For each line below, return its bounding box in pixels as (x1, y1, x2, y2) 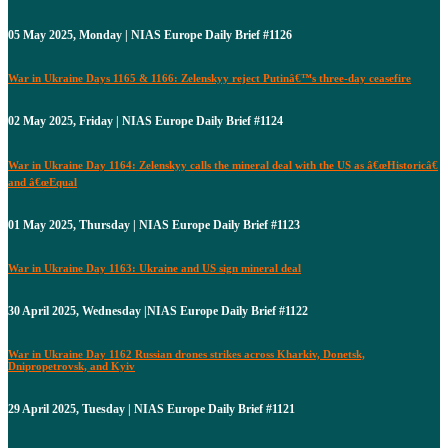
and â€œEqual (8, 175, 77, 188)
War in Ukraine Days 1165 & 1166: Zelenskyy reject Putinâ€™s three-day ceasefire (8, 72, 411, 84)
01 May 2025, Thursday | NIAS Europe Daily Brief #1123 (8, 217, 300, 232)
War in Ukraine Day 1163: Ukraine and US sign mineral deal (8, 261, 301, 274)
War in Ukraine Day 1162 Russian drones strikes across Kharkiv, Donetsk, (8, 347, 365, 360)
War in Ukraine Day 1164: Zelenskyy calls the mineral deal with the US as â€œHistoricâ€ (8, 158, 438, 171)
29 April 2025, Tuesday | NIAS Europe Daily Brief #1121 (8, 401, 295, 416)
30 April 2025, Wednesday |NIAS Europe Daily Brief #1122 (8, 303, 308, 318)
